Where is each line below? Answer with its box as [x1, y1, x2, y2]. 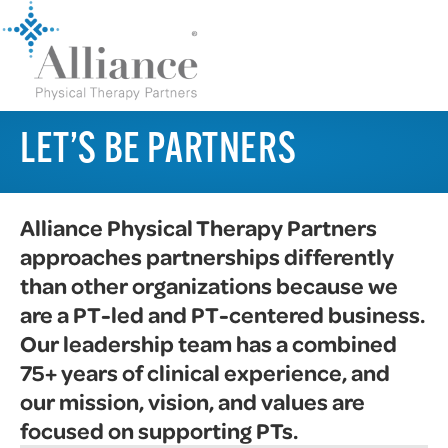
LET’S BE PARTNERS [20, 129, 297, 173]
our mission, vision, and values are [20, 386, 365, 416]
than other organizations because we [20, 270, 398, 300]
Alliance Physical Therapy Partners [20, 212, 377, 242]
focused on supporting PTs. [20, 415, 298, 445]
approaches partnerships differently [20, 241, 394, 271]
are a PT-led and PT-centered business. [20, 299, 425, 329]
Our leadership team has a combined [20, 328, 397, 358]
